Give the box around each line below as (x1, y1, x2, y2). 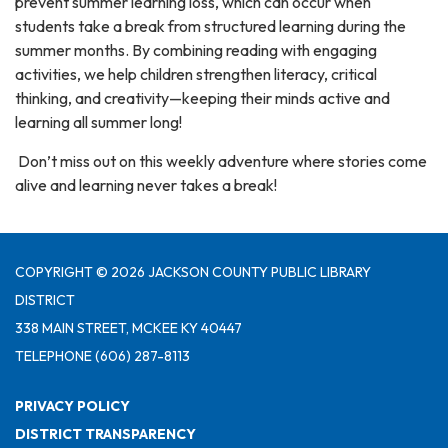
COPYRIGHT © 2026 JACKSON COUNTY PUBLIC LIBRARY (15, 262, 371, 281)
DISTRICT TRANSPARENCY (15, 424, 196, 443)
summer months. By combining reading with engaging (15, 39, 377, 60)
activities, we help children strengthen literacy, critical (15, 63, 377, 84)
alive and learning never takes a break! (15, 174, 277, 195)
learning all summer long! (15, 111, 182, 132)
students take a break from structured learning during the (15, 15, 406, 36)
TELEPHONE (15, 346, 92, 365)
